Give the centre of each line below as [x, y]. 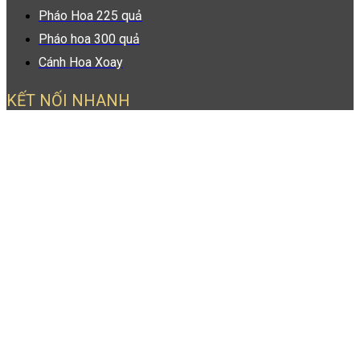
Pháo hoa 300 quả [89, 39]
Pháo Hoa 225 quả [90, 15]
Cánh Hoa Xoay [81, 62]
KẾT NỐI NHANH [68, 101]
